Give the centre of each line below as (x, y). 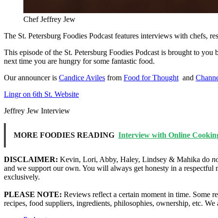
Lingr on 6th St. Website (41, 94)
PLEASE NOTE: (33, 194)
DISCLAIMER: (31, 159)
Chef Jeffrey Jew (49, 19)
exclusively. (22, 177)
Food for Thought (151, 77)
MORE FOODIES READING (64, 135)
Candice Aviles (82, 77)
